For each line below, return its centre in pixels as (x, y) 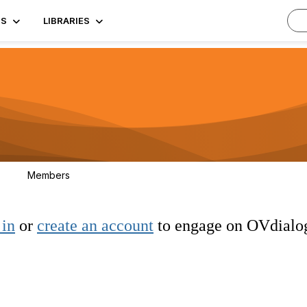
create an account (95, 225)
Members (49, 175)
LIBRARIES (66, 21)
